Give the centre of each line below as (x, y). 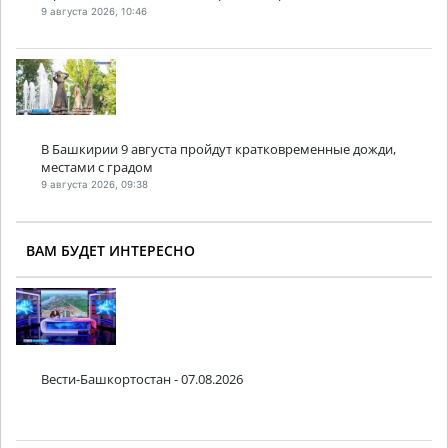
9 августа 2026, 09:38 (94, 185)
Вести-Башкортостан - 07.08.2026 (142, 378)
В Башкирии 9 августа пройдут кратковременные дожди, (218, 148)
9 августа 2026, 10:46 (94, 11)
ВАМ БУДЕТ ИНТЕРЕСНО (110, 251)
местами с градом (97, 166)
